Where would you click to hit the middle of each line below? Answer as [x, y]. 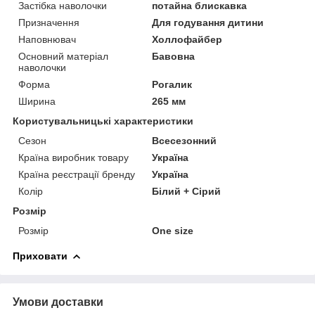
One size [173, 230]
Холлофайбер [187, 39]
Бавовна [174, 56]
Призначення [49, 22]
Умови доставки [58, 302]
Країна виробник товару [73, 157]
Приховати [40, 256]
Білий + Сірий [187, 191]
